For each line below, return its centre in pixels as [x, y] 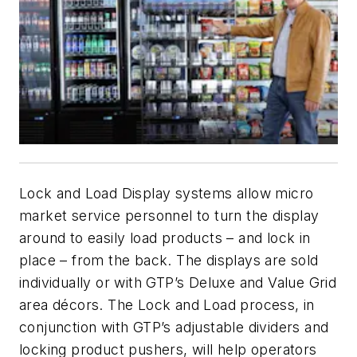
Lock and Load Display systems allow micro [167, 193]
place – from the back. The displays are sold [169, 260]
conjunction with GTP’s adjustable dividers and [174, 327]
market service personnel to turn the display [169, 215]
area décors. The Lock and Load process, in [167, 304]
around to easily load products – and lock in [165, 237]
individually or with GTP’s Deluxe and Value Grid [178, 282]
